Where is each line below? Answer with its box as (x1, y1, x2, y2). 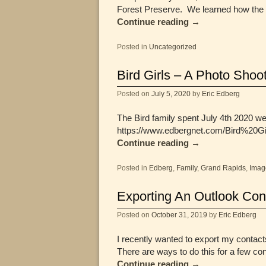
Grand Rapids (201, 164, 246, 172)
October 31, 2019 (151, 210, 207, 218)
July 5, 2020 (151, 89, 191, 97)
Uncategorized (149, 43, 197, 51)
